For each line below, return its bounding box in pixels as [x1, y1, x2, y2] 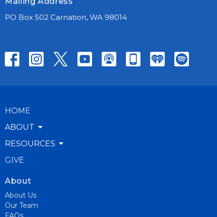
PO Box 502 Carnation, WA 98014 [5, 13, 127, 22]
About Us [5, 190, 36, 200]
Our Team [5, 201, 38, 210]
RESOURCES [5, 139, 55, 149]
